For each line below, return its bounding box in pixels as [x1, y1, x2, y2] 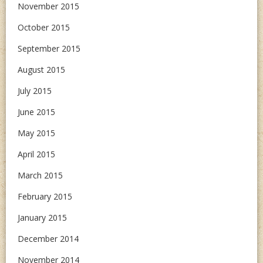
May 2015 [18, 127, 55, 139]
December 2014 [18, 233, 79, 245]
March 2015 [18, 170, 63, 181]
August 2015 [18, 64, 65, 76]
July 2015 [18, 85, 52, 97]
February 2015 [18, 191, 72, 203]
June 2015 [18, 106, 55, 118]
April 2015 [18, 149, 55, 160]
